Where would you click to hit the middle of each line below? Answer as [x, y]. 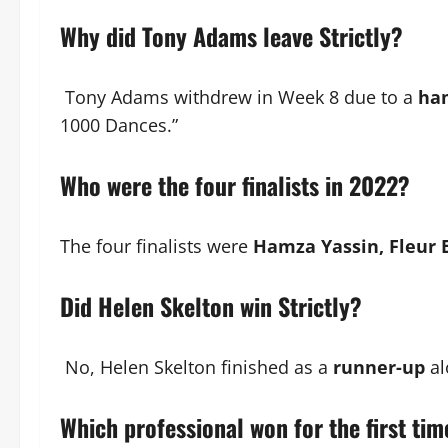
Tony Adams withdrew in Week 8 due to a [239, 96]
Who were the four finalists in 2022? [235, 184]
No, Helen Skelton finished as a [196, 366]
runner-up [379, 366]
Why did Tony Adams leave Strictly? [231, 35]
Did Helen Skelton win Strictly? [211, 305]
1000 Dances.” [119, 124]
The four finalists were [156, 245]
